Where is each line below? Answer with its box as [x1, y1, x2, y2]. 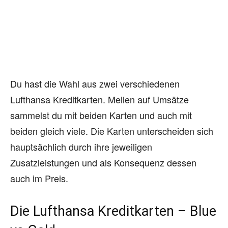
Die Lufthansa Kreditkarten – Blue [10, 203, 216, 219]
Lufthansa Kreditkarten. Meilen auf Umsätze [10, 92, 189, 106]
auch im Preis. [10, 171, 68, 185]
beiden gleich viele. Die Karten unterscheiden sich [10, 124, 213, 137]
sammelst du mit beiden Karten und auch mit [10, 108, 192, 122]
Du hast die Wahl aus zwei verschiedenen [10, 76, 180, 90]
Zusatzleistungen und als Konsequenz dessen [10, 155, 196, 169]
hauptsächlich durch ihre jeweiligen [10, 139, 152, 153]
